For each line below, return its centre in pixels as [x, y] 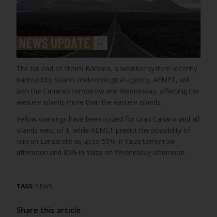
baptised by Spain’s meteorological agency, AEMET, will [103, 80]
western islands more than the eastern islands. [90, 102]
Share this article [48, 210]
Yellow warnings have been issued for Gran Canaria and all [108, 119]
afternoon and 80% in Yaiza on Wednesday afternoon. [101, 153]
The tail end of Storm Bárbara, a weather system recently [107, 69]
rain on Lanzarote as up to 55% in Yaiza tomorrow [95, 141]
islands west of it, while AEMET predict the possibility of [103, 130]
